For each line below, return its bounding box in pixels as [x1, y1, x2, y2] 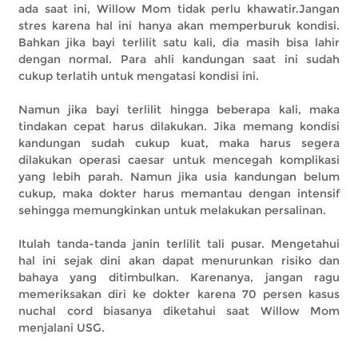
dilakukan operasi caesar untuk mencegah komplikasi [18, 152, 340, 167]
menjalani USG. [18, 320, 105, 335]
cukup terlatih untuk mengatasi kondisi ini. [18, 68, 259, 83]
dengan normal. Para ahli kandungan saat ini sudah [18, 51, 340, 66]
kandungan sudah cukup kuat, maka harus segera [18, 135, 340, 150]
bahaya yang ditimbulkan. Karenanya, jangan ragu [18, 269, 340, 284]
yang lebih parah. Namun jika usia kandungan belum [18, 169, 340, 184]
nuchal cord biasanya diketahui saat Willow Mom [18, 303, 340, 318]
